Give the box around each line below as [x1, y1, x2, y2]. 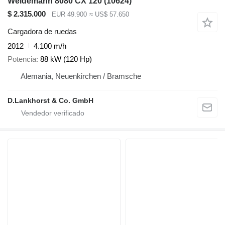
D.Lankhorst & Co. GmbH [8, 96, 93, 105]
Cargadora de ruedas [8, 27, 77, 36]
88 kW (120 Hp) [40, 55, 92, 64]
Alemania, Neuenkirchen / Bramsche [21, 72, 141, 81]
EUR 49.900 [52, 11, 87, 19]
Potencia [8, 55, 36, 64]
